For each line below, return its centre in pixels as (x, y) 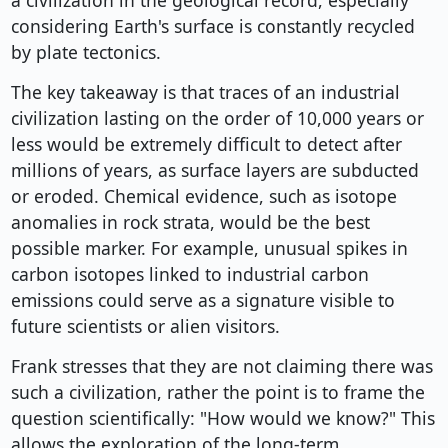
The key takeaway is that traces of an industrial (205, 92)
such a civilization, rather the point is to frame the (217, 392)
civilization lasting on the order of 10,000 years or (217, 118)
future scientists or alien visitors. (145, 326)
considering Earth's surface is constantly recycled (212, 26)
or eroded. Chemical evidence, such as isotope (203, 196)
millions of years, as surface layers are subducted (214, 170)
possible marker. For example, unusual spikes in (209, 248)
